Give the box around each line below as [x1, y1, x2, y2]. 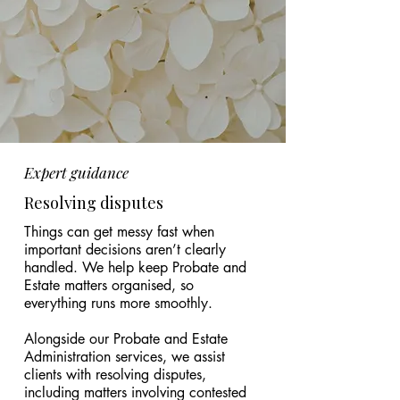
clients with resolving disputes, [24, 365, 206, 384]
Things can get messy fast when [24, 222, 214, 241]
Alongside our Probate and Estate [24, 329, 228, 348]
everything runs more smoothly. [24, 294, 212, 312]
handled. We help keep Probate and [24, 258, 246, 277]
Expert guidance [24, 162, 129, 182]
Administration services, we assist [24, 347, 225, 366]
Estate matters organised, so [24, 276, 194, 295]
